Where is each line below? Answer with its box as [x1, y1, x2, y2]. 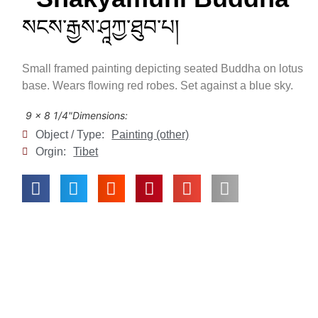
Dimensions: [72, 109, 128, 122]
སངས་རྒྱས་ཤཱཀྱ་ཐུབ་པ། [22, 15, 180, 39]
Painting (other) [111, 128, 190, 141]
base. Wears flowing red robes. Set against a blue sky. [22, 79, 294, 92]
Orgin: [35, 146, 67, 158]
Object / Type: [35, 128, 105, 141]
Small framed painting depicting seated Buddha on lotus [22, 62, 304, 75]
